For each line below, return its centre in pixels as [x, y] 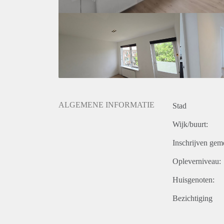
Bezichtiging [192, 198]
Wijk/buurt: [190, 124]
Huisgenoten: [193, 180]
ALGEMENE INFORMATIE [106, 105]
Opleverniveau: [197, 161]
